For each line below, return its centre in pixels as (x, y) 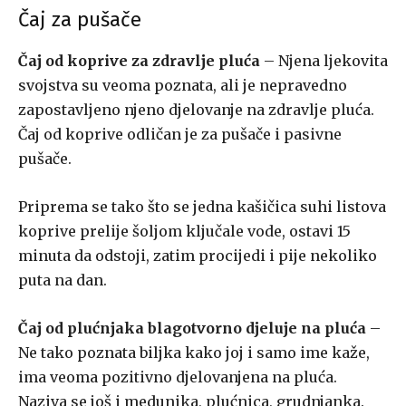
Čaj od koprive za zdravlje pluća (139, 61)
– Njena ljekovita (324, 61)
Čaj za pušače (80, 20)
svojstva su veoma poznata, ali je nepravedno (183, 86)
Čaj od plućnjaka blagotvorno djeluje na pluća (192, 329)
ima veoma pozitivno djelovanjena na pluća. (178, 377)
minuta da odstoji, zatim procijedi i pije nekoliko (198, 256)
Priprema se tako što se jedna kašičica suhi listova (202, 207)
